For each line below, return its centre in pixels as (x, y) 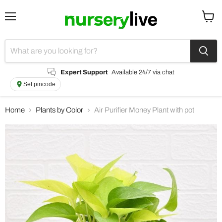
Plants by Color (59, 110)
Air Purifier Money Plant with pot (144, 110)
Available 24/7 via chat (143, 72)
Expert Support (84, 72)
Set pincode (39, 84)
